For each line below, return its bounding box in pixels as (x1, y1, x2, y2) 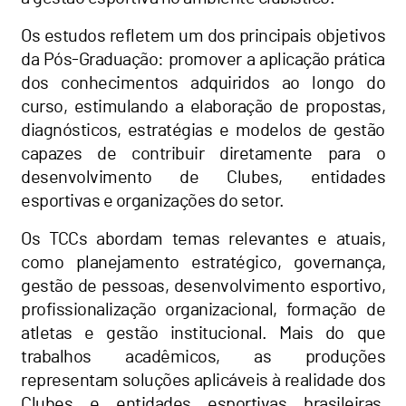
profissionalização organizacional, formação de (21, 300, 385, 319)
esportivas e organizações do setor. (21, 191, 285, 210)
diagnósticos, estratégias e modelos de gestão (21, 121, 385, 140)
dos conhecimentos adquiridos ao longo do (21, 73, 385, 92)
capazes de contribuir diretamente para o (21, 144, 385, 163)
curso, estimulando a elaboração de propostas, (21, 97, 385, 116)
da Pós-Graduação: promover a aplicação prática (21, 50, 385, 69)
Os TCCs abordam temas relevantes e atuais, (21, 229, 385, 248)
